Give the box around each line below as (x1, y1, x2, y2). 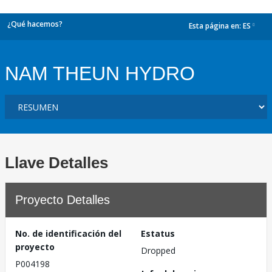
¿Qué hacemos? (7, 19, 63, 29)
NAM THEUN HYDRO (5, 63, 195, 84)
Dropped (141, 245, 175, 256)
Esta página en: (189, 21, 243, 32)
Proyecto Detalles (15, 193, 110, 206)
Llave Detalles (5, 154, 108, 172)
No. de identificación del (15, 228, 121, 239)
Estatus (141, 228, 175, 239)
